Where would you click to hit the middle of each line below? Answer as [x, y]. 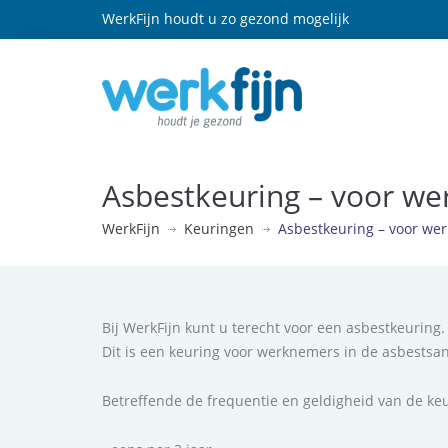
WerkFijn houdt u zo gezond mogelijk [225, 18]
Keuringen [219, 228]
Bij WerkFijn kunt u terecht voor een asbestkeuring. [273, 327]
